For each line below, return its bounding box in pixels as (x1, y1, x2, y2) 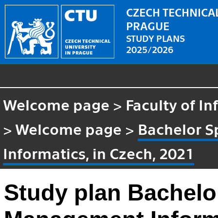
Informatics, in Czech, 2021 (3, 143, 195, 162)
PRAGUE (126, 18, 170, 32)
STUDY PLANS (126, 32, 185, 43)
